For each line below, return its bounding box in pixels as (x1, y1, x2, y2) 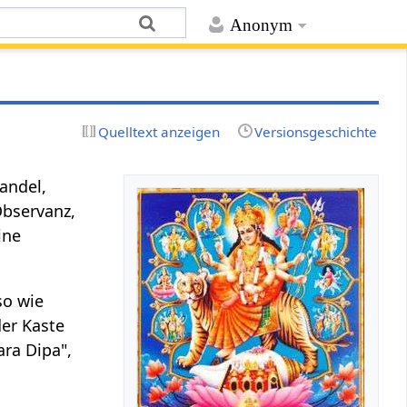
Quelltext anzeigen (98, 122, 221, 141)
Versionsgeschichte (253, 122, 377, 141)
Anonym (229, 15, 293, 35)
